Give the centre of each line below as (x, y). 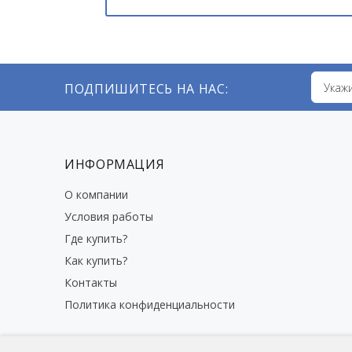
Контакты (91, 283)
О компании (96, 195)
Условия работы (109, 217)
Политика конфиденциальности (150, 305)
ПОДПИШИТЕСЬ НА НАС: (147, 88)
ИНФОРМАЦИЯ (115, 165)
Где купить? (96, 239)
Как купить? (96, 261)
